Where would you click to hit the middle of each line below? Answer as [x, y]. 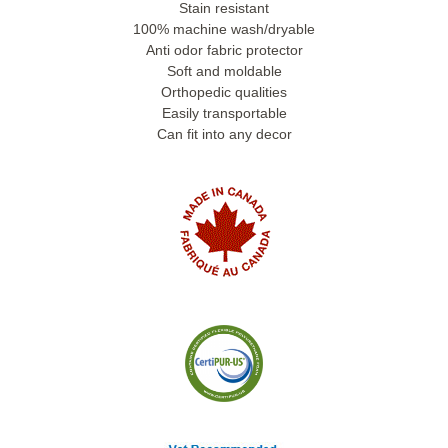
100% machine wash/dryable [224, 29]
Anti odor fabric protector [224, 50]
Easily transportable [224, 113]
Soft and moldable [224, 71]
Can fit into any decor [224, 134]
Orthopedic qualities [224, 92]
